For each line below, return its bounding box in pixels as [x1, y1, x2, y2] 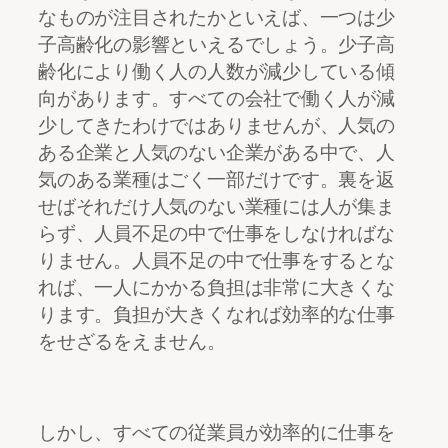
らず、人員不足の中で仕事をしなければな [38, 221, 395, 246]
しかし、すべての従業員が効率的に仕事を [38, 420, 395, 445]
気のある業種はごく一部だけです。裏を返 [38, 167, 395, 192]
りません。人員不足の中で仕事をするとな [38, 248, 395, 273]
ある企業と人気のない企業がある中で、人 [38, 140, 395, 165]
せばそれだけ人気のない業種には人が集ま [38, 194, 395, 219]
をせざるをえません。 [38, 329, 226, 354]
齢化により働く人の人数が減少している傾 [38, 59, 395, 84]
